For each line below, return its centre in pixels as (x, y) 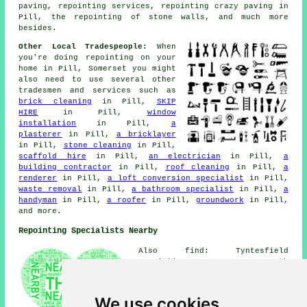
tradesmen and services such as (97, 91)
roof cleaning (198, 168)
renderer (38, 179)
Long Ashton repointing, (213, 295)
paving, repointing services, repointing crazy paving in (153, 7)
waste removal (50, 189)
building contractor (65, 168)
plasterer (40, 135)
